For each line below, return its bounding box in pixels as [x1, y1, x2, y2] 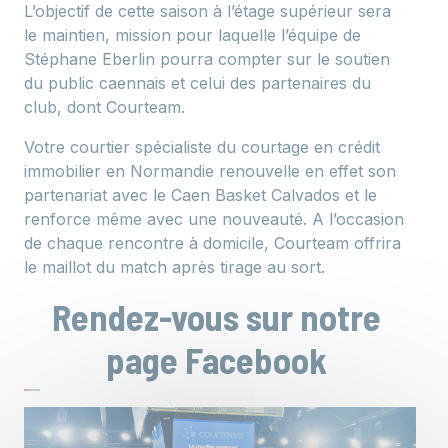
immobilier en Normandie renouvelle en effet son [24, 161, 396, 182]
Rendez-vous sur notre [51, 295, 381, 339]
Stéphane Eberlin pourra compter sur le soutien [24, 49, 390, 70]
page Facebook [105, 338, 327, 382]
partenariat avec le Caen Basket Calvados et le [24, 185, 377, 206]
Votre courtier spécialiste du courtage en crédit [24, 137, 380, 158]
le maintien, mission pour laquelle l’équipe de [24, 25, 361, 46]
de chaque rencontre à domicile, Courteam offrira [24, 233, 401, 254]
